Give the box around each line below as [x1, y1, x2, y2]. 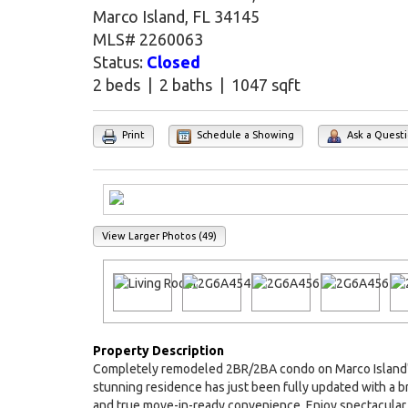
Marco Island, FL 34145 [93, 7, 260, 26]
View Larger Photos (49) [101, 229, 217, 241]
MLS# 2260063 [93, 30, 203, 49]
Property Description [93, 343, 224, 359]
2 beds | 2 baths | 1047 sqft [93, 76, 301, 95]
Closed [147, 53, 200, 72]
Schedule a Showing [194, 129, 295, 141]
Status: [93, 53, 147, 72]
